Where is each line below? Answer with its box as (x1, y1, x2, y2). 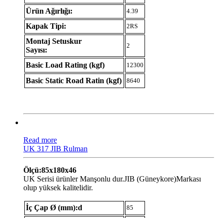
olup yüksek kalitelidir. (23, 183, 93, 192)
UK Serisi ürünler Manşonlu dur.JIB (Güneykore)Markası (23, 174, 201, 183)
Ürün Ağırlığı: (26, 6, 73, 15)
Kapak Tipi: (26, 21, 66, 30)
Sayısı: (26, 45, 47, 54)
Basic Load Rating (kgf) (26, 60, 105, 69)
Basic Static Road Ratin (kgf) (26, 76, 122, 85)
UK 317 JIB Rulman (23, 144, 88, 153)
